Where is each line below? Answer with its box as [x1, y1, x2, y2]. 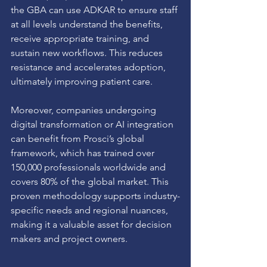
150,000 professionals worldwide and [11, 161, 168, 173]
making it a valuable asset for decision [11, 218, 174, 230]
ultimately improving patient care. [11, 75, 153, 87]
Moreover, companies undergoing [11, 104, 159, 116]
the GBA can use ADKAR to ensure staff [11, 4, 180, 15]
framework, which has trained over [11, 147, 157, 159]
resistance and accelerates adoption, [11, 61, 168, 73]
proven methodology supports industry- [11, 190, 180, 201]
